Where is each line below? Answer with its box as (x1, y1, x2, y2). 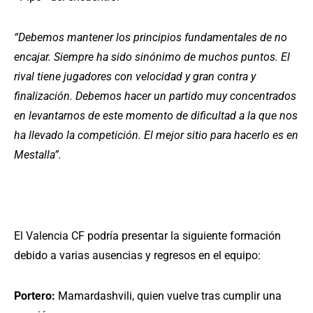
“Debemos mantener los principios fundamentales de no (14, 31, 287, 45)
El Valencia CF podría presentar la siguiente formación (14, 229, 281, 243)
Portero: (14, 289, 55, 303)
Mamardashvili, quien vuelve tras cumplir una (55, 289, 282, 303)
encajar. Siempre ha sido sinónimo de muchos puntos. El (14, 50, 290, 64)
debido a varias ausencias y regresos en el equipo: (14, 249, 261, 263)
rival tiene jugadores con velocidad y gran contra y (14, 70, 256, 84)
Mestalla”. (14, 148, 61, 162)
